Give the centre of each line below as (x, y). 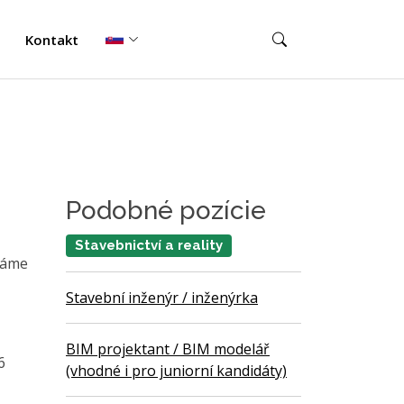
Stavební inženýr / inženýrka (162, 298)
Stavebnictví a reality (148, 245)
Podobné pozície (166, 211)
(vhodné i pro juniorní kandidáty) (176, 371)
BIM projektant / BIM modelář (168, 349)
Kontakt (51, 39)
